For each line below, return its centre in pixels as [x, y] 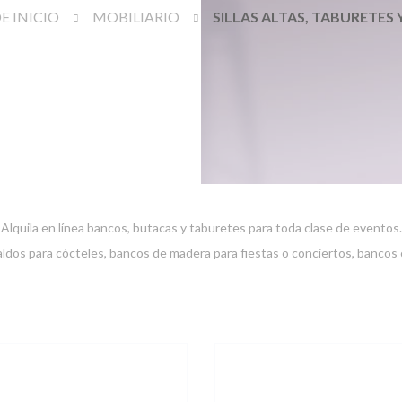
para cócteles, [68, 253]
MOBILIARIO [135, 17]
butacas [155, 227]
